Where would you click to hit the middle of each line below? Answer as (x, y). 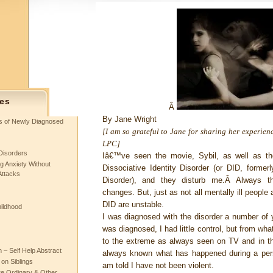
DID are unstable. (133, 204)
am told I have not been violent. (158, 265)
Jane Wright (135, 119)
